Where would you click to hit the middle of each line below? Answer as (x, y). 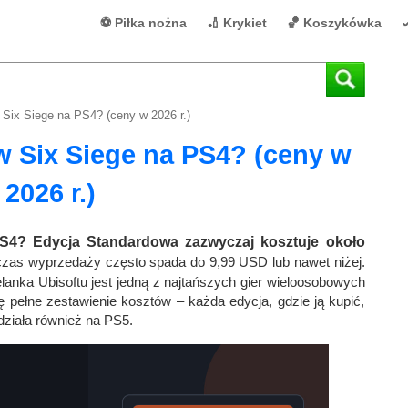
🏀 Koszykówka (334, 23)
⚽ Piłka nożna (143, 23)
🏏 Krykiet (236, 23)
